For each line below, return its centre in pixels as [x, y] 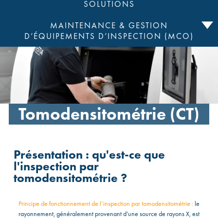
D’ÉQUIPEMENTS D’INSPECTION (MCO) [109, 36]
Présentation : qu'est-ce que [89, 154]
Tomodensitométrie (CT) [109, 114]
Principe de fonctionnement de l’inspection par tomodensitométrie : [106, 203]
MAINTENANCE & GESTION [109, 26]
